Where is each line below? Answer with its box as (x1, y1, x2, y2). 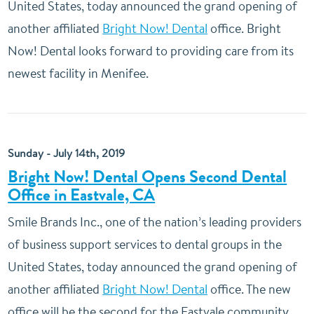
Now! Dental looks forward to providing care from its (8, 42, 294, 60)
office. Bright (207, 20, 282, 37)
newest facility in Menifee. (8, 64, 149, 82)
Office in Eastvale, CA (8, 183, 156, 207)
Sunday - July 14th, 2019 (8, 145, 125, 161)
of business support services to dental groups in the (8, 235, 282, 253)
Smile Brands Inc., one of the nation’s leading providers (8, 213, 302, 231)
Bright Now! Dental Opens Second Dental (8, 165, 287, 189)
